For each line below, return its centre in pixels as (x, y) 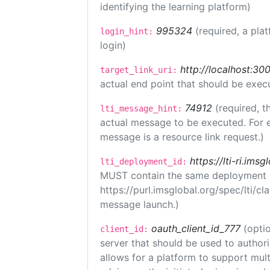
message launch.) (140, 204)
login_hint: (127, 31)
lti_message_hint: (141, 108)
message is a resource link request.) (182, 137)
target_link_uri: (139, 70)
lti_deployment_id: (143, 162)
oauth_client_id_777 (196, 228)
